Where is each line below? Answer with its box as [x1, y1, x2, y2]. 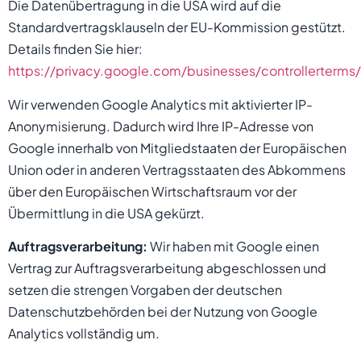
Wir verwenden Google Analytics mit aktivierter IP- [8, 95, 313, 113]
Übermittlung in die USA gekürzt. [8, 204, 205, 222]
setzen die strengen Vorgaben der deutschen [8, 281, 282, 299]
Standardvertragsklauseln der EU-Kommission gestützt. [8, 19, 346, 36]
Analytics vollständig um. [8, 325, 160, 342]
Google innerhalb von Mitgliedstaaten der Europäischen [8, 139, 346, 156]
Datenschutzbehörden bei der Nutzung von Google [8, 303, 317, 321]
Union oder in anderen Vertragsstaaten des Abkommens [8, 160, 346, 178]
